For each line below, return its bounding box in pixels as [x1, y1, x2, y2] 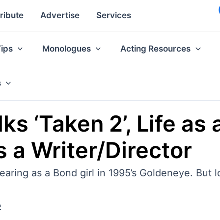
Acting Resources [120, 43, 191, 54]
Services [96, 10, 131, 21]
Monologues [42, 43, 91, 54]
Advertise [40, 10, 80, 21]
